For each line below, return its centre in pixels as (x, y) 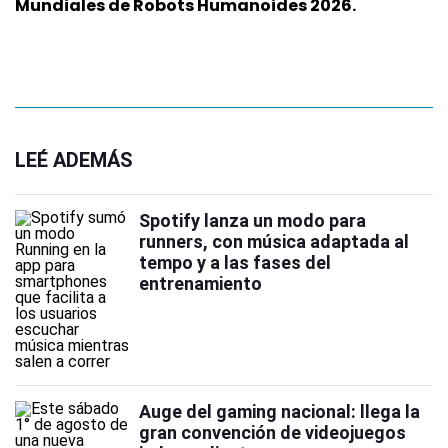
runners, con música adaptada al (274, 242)
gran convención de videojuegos (272, 433)
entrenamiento (200, 284)
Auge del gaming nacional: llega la (279, 412)
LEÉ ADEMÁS (74, 160)
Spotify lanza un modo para (252, 221)
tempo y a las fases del (235, 263)
